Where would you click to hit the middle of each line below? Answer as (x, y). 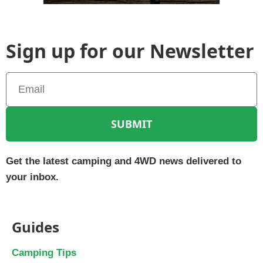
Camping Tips (44, 252)
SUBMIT (131, 124)
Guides (36, 227)
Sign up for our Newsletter (130, 50)
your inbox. (32, 177)
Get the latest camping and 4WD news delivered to (124, 161)
